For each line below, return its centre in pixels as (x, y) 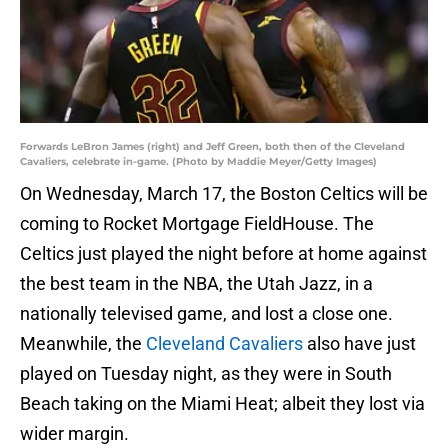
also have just (359, 344)
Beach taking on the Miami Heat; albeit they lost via (222, 404)
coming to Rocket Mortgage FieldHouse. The (197, 224)
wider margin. (74, 434)
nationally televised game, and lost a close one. (206, 314)
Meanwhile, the (83, 344)
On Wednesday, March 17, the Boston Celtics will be (224, 194)
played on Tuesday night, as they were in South (206, 374)
